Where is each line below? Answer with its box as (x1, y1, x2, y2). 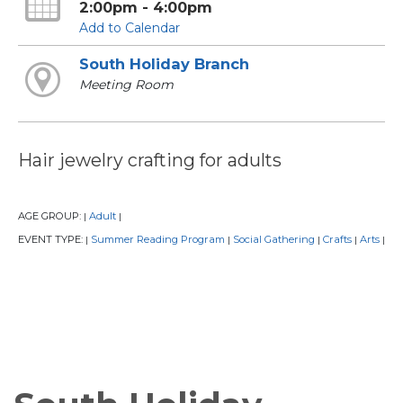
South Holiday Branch (78, 55, 249, 74)
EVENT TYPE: (18, 232, 85, 246)
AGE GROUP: (18, 209, 84, 222)
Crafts (323, 232, 352, 246)
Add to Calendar (78, 20, 180, 37)
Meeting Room (78, 76, 174, 94)
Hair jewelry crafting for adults (18, 148, 282, 171)
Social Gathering (233, 232, 315, 246)
